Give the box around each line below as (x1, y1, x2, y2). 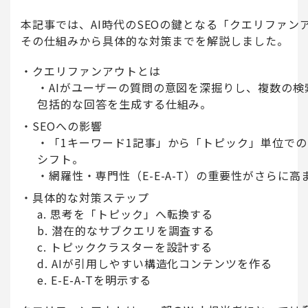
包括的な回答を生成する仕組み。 (37, 95, 212, 112)
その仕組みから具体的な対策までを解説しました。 (21, 32, 289, 49)
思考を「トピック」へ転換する (49, 205, 214, 222)
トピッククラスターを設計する (49, 238, 213, 255)
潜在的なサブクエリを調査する (51, 221, 215, 239)
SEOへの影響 (32, 117, 102, 134)
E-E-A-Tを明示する (50, 271, 152, 288)
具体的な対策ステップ (32, 188, 149, 206)
